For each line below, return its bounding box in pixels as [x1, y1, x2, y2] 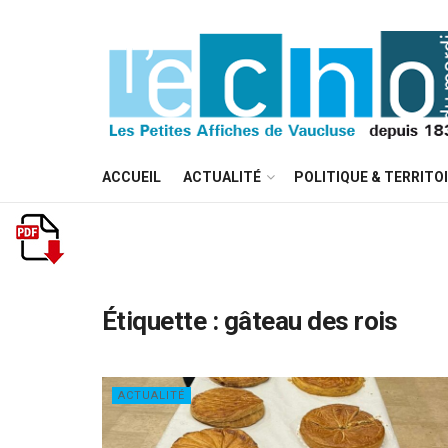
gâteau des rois [223, 306, 398, 336]
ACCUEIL [102, 169, 161, 185]
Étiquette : [102, 306, 224, 336]
